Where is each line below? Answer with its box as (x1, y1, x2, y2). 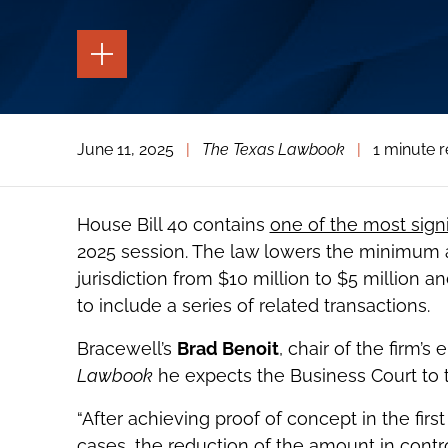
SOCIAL (93, 156, 144, 174)
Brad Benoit (176, 338, 279, 360)
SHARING (93, 170, 155, 188)
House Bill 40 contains (76, 214, 270, 236)
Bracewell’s (76, 338, 177, 360)
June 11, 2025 (76, 140, 174, 160)
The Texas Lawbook (201, 140, 345, 160)
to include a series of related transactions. (76, 295, 430, 317)
